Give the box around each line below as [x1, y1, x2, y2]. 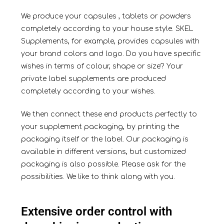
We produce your [20, 12, 81, 20]
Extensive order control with [20, 204, 172, 219]
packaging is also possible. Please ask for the [20, 160, 185, 168]
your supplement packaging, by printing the [20, 123, 179, 131]
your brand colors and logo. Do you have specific [20, 50, 201, 58]
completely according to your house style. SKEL [20, 25, 193, 33]
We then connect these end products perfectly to [20, 110, 197, 118]
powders [157, 12, 191, 20]
